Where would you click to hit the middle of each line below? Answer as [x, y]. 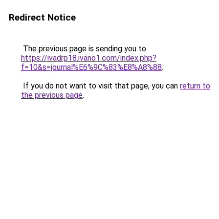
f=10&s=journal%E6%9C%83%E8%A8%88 [91, 67]
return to [195, 86]
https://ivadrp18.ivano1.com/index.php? [89, 58]
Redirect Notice [42, 17]
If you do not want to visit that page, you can [100, 86]
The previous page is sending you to [84, 49]
